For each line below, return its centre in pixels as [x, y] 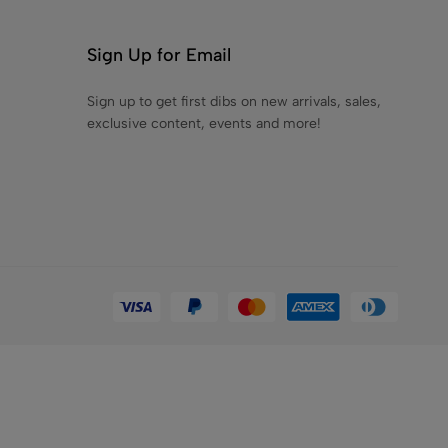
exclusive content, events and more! [204, 123]
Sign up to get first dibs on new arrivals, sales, [234, 101]
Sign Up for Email [159, 55]
